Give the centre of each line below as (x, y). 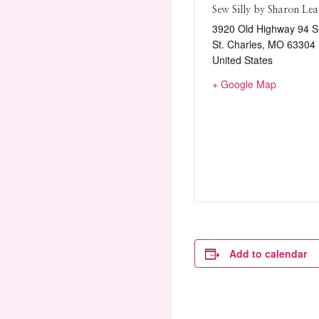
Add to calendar (268, 254)
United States (242, 60)
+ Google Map (244, 84)
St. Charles (237, 45)
